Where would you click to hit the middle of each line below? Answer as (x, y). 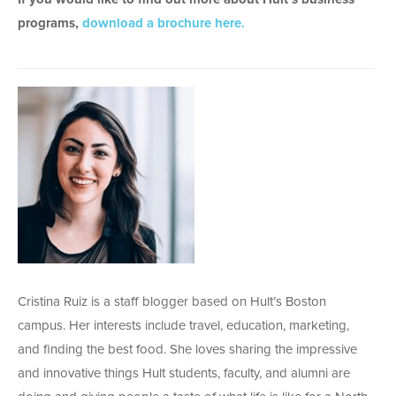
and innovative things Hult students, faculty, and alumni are (184, 374)
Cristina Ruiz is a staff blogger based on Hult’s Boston (172, 302)
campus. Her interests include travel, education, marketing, (183, 326)
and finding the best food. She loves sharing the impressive (187, 350)
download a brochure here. (164, 24)
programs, (50, 24)
